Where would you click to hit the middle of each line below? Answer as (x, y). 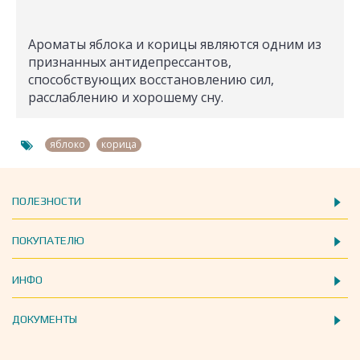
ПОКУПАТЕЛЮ (48, 240)
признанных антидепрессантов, (130, 62)
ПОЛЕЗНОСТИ (47, 201)
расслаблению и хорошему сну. (126, 97)
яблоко (67, 144)
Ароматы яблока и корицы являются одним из (175, 44)
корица (119, 144)
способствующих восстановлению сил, (151, 80)
